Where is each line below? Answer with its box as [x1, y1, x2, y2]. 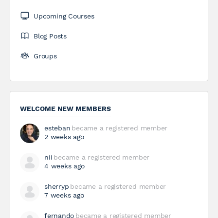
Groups [34, 52, 57, 60]
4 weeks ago [44, 162, 85, 170]
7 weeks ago [44, 191, 84, 200]
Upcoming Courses [34, 12, 94, 20]
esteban [44, 124, 71, 132]
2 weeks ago [44, 133, 84, 141]
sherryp [44, 182, 69, 191]
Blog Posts [34, 32, 67, 40]
